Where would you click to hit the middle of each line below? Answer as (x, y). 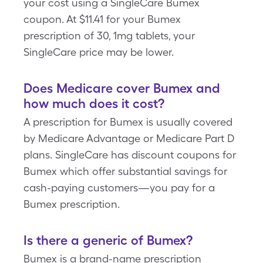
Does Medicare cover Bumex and (122, 88)
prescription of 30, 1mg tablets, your (109, 36)
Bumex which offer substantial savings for (125, 171)
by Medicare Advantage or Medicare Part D (129, 138)
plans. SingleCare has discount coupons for (130, 155)
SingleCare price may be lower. (99, 52)
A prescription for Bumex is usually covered (128, 122)
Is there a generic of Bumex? (108, 240)
